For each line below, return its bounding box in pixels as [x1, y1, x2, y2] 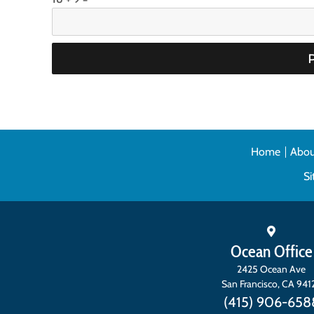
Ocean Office [230, 240, 313, 261]
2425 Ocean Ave [237, 262, 306, 275]
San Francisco [221, 277, 278, 290]
